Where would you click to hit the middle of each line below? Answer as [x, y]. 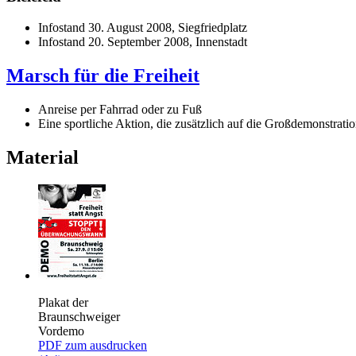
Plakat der [63, 302]
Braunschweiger [79, 316]
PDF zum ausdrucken [93, 345]
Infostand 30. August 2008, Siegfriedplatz [143, 27]
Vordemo [61, 331]
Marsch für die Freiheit [103, 75]
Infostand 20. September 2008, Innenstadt [143, 41]
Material [43, 157]
